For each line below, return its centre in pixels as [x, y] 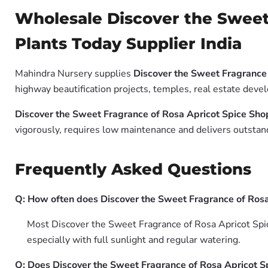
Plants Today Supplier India [128, 44]
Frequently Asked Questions [133, 169]
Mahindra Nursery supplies [74, 74]
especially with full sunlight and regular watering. [134, 240]
